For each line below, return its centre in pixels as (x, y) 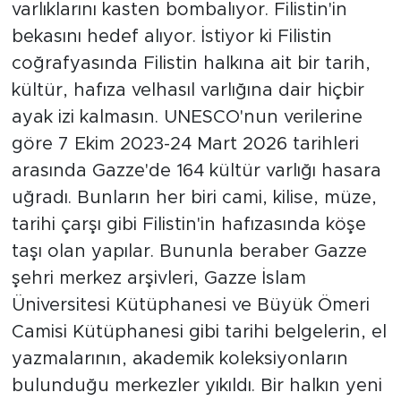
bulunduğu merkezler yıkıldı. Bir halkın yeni (196, 386)
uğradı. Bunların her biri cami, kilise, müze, (194, 198)
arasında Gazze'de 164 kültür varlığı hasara (196, 171)
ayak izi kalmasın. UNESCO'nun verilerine (187, 118)
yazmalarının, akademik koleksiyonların (179, 359)
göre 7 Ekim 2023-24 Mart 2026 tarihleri (185, 145)
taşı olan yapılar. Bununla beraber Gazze (189, 252)
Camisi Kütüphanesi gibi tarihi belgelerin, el (199, 333)
